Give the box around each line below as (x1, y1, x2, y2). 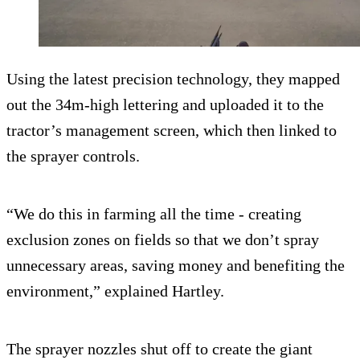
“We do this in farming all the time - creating (6, 204, 301, 223)
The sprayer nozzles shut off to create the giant (6, 339, 313, 358)
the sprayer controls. (6, 146, 140, 165)
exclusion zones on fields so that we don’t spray (6, 230, 319, 248)
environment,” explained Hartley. (6, 281, 224, 300)
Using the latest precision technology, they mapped (6, 69, 340, 88)
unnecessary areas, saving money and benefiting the (6, 256, 345, 274)
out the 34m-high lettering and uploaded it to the (6, 95, 324, 113)
